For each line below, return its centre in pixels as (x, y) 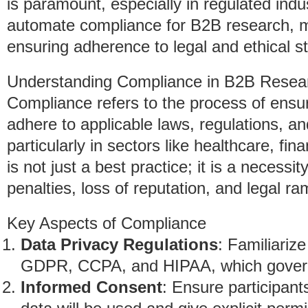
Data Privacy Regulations (119, 244)
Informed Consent (91, 287)
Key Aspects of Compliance (107, 223)
